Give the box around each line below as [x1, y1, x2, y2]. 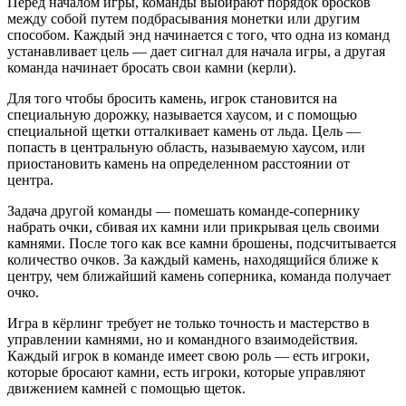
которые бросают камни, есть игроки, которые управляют [7, 363, 365, 380]
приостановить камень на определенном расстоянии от [7, 155, 350, 171]
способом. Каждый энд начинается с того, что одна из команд [7, 26, 390, 43]
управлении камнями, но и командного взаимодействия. [7, 331, 358, 347]
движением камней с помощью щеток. [7, 380, 246, 396]
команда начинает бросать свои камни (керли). [7, 59, 296, 75]
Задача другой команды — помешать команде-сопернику [7, 202, 360, 218]
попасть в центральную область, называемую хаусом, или [7, 139, 365, 155]
